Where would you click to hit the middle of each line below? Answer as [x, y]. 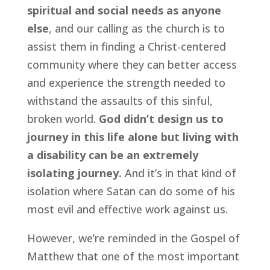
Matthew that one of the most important [133, 256]
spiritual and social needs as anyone [124, 10]
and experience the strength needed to [126, 83]
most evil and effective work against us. [127, 209]
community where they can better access [132, 64]
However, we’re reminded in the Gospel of [133, 238]
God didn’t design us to [161, 119]
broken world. [63, 119]
